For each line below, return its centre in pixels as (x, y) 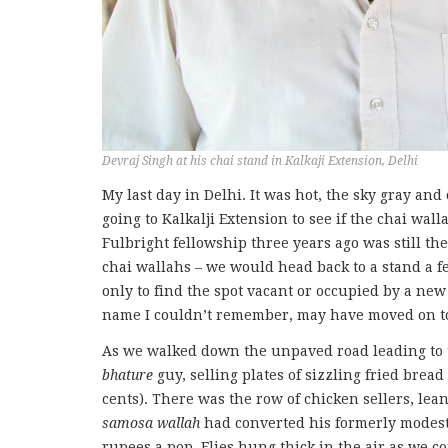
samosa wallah (151, 423)
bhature (127, 375)
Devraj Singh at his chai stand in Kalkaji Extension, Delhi (260, 161)
